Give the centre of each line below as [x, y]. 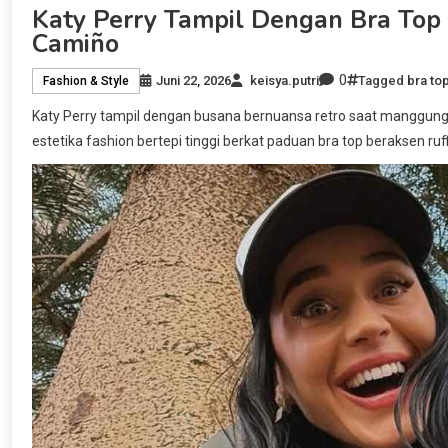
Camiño [75, 44]
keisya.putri [284, 80]
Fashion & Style [86, 80]
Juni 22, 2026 [193, 80]
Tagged [382, 80]
